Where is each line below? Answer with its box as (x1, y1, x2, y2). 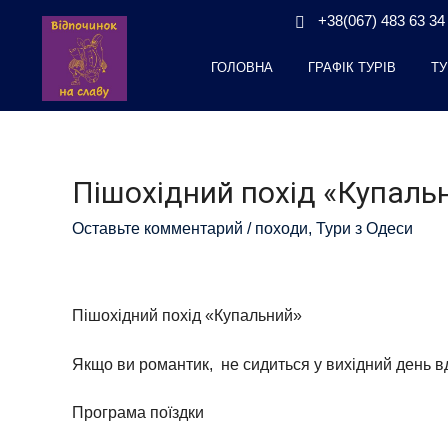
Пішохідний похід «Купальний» (72, 307, 302, 324)
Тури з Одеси (316, 220, 413, 237)
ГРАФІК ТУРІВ (307, 60, 396, 75)
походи (255, 220, 308, 237)
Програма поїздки (72, 404, 204, 422)
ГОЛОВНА (210, 60, 273, 75)
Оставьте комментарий (72, 220, 243, 237)
